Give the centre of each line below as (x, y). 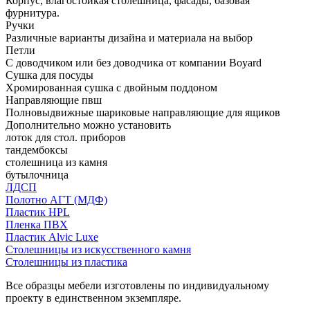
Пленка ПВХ (37, 224)
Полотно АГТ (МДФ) (56, 199)
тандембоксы (37, 149)
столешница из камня (56, 162)
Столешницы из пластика (66, 262)
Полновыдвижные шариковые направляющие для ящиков (143, 112)
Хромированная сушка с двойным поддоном (111, 87)
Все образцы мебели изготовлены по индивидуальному (137, 285)
